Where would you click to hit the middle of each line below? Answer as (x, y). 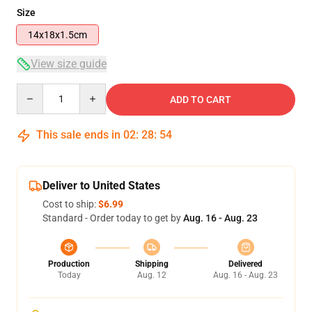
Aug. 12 (151, 275)
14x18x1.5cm (57, 35)
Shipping (151, 264)
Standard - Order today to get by (113, 218)
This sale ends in (78, 135)
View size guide (69, 64)
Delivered (245, 264)
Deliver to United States (101, 186)
